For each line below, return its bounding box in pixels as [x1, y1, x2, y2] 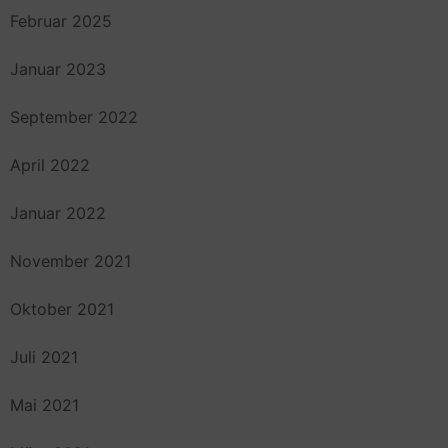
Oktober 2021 [10, 298, 114, 319]
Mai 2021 [10, 394, 79, 415]
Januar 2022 [10, 202, 106, 223]
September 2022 [10, 106, 138, 127]
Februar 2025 [10, 10, 112, 31]
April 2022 [10, 154, 90, 175]
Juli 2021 [10, 346, 78, 367]
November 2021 [10, 250, 131, 271]
